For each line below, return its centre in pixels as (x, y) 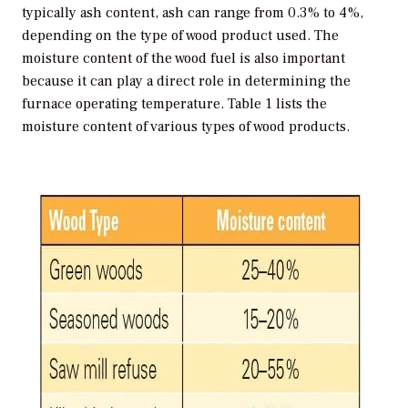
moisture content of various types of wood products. (186, 127)
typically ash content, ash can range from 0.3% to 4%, (193, 13)
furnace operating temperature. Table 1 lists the (174, 104)
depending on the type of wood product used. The (180, 36)
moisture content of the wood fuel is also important (184, 59)
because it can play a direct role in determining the (186, 82)
